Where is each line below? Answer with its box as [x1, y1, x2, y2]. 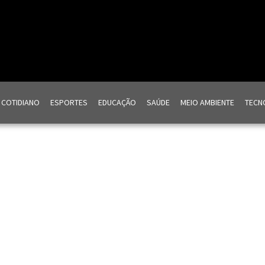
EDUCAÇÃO [98, 97, 136, 108]
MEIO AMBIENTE [180, 97, 234, 108]
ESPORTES [50, 97, 88, 108]
